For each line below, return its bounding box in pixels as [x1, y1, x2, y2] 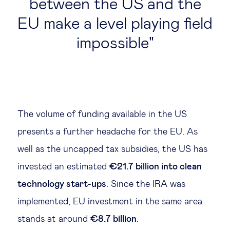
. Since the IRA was [106, 180, 185, 189]
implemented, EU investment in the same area [17, 197, 202, 206]
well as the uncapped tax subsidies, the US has [17, 145, 207, 154]
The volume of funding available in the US [17, 110, 187, 119]
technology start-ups [17, 180, 106, 189]
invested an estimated [17, 162, 109, 171]
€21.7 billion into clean [109, 162, 202, 171]
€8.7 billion [90, 215, 137, 224]
